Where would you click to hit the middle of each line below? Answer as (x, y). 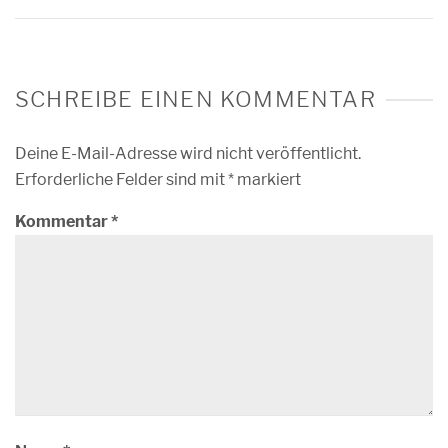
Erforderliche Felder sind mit (121, 179)
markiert (267, 179)
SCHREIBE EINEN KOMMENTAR (195, 99)
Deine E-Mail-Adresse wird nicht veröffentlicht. (188, 153)
